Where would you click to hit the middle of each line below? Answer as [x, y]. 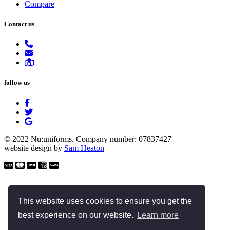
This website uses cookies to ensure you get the [105, 201]
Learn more [158, 215]
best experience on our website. [77, 215]
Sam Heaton [84, 148]
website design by [34, 148]
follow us [17, 83]
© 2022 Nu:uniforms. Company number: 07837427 [88, 139]
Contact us [19, 24]
